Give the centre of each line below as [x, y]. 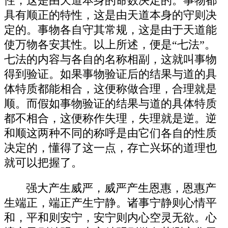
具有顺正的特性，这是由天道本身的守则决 [110, 15]
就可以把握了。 [43, 163]
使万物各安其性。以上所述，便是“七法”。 [110, 45]
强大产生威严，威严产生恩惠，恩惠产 [121, 189]
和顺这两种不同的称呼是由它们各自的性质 [110, 133]
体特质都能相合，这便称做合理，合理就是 [110, 89]
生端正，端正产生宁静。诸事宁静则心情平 [110, 203]
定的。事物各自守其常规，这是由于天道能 [110, 30]
